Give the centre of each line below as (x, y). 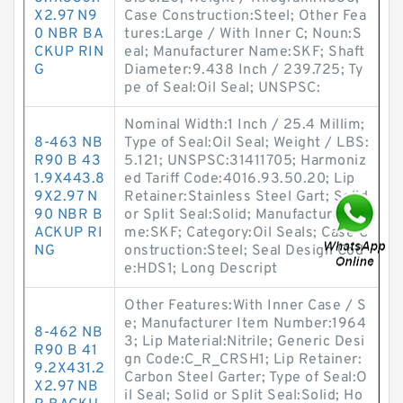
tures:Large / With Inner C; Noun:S (243, 34)
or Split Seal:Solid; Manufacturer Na (246, 215)
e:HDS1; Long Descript (201, 269)
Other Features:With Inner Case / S (245, 306)
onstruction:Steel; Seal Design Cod (244, 251)
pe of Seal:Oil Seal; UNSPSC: (222, 88)
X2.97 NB (66, 387)
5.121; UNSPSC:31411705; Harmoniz (245, 161)
